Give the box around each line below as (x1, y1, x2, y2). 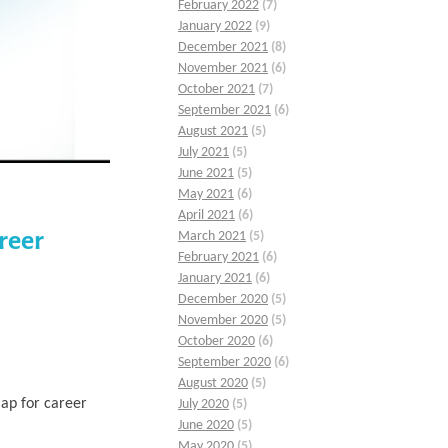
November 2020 (178, 313, 268, 329)
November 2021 (178, 61, 268, 77)
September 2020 (178, 355, 271, 371)
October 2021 (178, 82, 255, 98)
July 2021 (178, 145, 229, 161)
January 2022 (178, 19, 252, 35)
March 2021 (178, 229, 246, 245)
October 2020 (178, 334, 255, 350)
